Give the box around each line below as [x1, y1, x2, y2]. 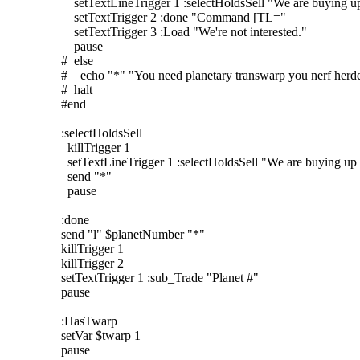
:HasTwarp [61, 313, 117, 328]
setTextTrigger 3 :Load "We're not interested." [61, 24, 307, 39]
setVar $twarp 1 [61, 328, 141, 342]
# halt [61, 82, 92, 96]
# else [61, 53, 93, 67]
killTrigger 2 [61, 256, 124, 270]
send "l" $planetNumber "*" [61, 227, 205, 241]
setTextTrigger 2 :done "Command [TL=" [61, 10, 286, 24]
